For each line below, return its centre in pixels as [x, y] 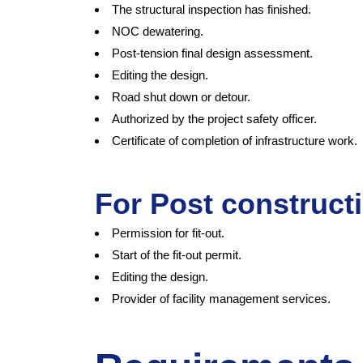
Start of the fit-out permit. [177, 254]
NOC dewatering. [158, 31]
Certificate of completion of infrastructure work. [235, 140]
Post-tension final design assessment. [212, 53]
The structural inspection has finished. [211, 9]
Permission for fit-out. [168, 233]
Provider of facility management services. [221, 298]
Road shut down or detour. [181, 96]
